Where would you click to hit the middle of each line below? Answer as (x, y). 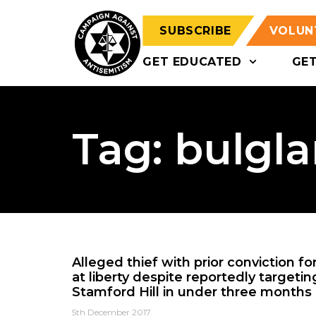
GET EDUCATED (192, 62)
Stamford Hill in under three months (192, 292)
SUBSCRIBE (195, 31)
